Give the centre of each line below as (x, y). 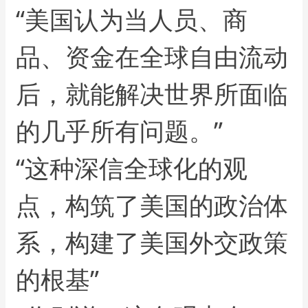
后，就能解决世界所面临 (152, 93)
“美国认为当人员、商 (132, 19)
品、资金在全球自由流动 (152, 56)
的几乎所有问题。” (120, 131)
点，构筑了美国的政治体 (152, 205)
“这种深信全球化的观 (132, 168)
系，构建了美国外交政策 (152, 242)
